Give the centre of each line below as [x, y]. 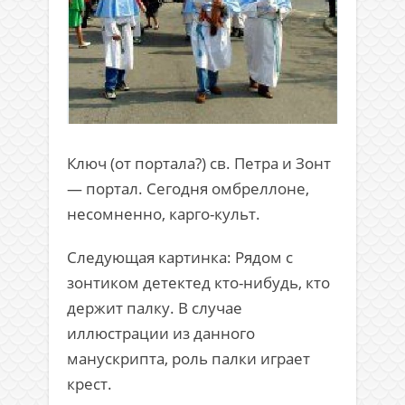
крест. [89, 384]
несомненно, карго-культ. [164, 214]
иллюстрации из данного [161, 334]
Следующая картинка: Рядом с [180, 258]
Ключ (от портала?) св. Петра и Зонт [199, 164]
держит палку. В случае [155, 308]
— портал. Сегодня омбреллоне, [188, 189]
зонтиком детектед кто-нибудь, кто [198, 283]
